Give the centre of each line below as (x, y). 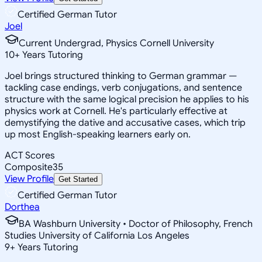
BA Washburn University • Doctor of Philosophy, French (136, 224)
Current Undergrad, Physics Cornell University (116, 43)
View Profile (29, 179)
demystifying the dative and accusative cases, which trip (125, 123)
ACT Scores (30, 155)
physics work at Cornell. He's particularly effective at (116, 111)
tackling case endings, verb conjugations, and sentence (123, 87)
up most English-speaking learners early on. (98, 134)
